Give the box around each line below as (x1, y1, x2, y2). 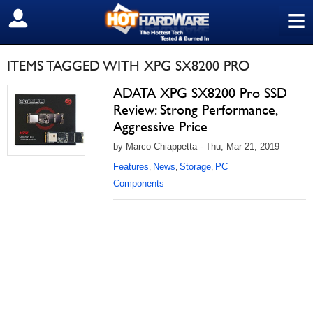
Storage (180, 161, 211, 172)
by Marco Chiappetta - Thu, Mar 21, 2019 (113, 141, 279, 152)
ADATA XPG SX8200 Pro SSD (113, 85, 287, 101)
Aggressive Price (113, 118, 208, 135)
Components (113, 178, 164, 189)
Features (113, 161, 149, 172)
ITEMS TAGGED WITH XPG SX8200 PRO (7, 57, 249, 74)
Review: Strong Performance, (113, 101, 277, 118)
